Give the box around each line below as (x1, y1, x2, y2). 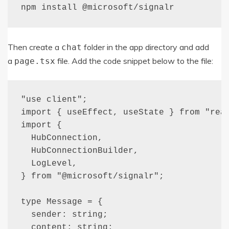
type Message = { (20, 197, 103, 207)
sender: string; (20, 210, 108, 219)
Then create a (8, 42, 61, 53)
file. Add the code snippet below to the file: (55, 56, 213, 66)
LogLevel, (20, 158, 77, 168)
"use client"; (20, 95, 87, 104)
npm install (20, 3, 82, 12)
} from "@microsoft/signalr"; (20, 171, 164, 181)
